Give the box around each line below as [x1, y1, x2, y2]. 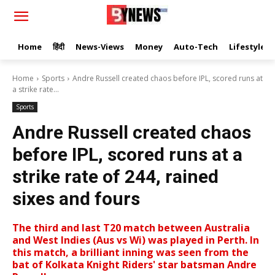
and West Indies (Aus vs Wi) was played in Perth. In [12, 233, 259, 247]
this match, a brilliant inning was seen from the [12, 246, 249, 259]
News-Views [76, 41, 124, 52]
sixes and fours [12, 188, 140, 209]
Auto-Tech [174, 41, 218, 52]
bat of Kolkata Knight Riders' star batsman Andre [12, 258, 257, 271]
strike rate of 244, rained [12, 166, 219, 187]
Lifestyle [229, 41, 265, 52]
